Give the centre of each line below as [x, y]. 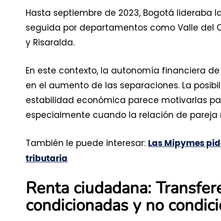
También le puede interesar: [87, 143]
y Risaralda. [50, 42]
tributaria [47, 158]
